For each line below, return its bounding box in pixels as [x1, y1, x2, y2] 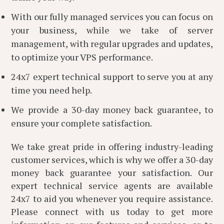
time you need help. [11, 84, 92, 96]
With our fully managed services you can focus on [11, 10, 213, 22]
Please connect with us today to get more [11, 205, 213, 217]
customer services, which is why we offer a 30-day [11, 153, 213, 165]
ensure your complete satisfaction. [11, 117, 152, 129]
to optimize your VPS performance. [11, 51, 153, 63]
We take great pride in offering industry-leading [11, 140, 213, 152]
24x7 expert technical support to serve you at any [11, 70, 213, 82]
